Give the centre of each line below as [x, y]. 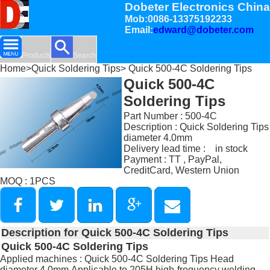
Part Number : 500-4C [171, 116]
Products [36, 56]
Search [85, 56]
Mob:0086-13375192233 [178, 19]
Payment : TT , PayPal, [173, 160]
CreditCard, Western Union [182, 171]
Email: [139, 30]
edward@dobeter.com [203, 30]
